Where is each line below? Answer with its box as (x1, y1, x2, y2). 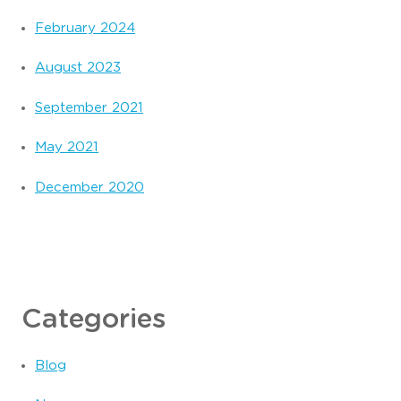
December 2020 (35, 180, 144, 194)
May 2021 (35, 141, 98, 155)
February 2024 (35, 21, 135, 35)
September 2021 (35, 100, 143, 115)
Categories (21, 306, 166, 334)
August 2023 (35, 61, 121, 75)
